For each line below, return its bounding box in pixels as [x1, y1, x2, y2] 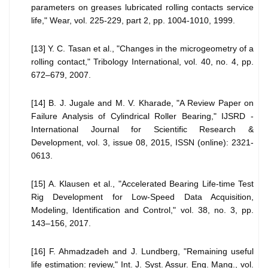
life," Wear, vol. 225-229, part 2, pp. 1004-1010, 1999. [31, 16, 235, 26]
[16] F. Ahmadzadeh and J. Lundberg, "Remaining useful [31, 246, 254, 257]
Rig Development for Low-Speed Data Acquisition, [31, 192, 254, 202]
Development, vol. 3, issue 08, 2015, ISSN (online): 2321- [31, 138, 254, 148]
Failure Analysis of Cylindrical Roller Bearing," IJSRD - [31, 111, 254, 121]
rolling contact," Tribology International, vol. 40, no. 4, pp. [31, 57, 254, 67]
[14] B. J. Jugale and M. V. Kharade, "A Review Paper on [31, 98, 254, 108]
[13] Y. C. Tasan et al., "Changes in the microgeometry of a [31, 44, 254, 54]
